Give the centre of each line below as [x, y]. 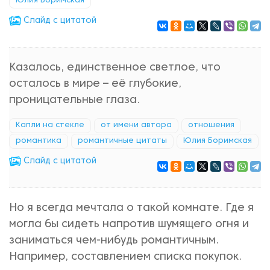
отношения [211, 125]
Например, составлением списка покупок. [125, 257]
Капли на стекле [50, 125]
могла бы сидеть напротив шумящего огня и [129, 224]
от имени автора [136, 125]
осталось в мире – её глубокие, [95, 84]
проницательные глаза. [74, 100]
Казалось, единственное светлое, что [115, 68]
